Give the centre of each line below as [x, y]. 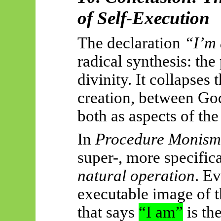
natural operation [136, 176]
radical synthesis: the [148, 61]
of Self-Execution [143, 18]
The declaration [131, 43]
